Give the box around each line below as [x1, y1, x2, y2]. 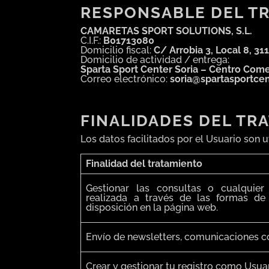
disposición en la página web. [86, 202, 219, 214]
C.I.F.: [80, 34, 104, 46]
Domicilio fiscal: [80, 44, 154, 56]
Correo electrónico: [80, 73, 171, 85]
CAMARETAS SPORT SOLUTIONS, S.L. [80, 25, 253, 37]
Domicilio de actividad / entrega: [80, 53, 230, 65]
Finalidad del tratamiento [86, 158, 203, 170]
